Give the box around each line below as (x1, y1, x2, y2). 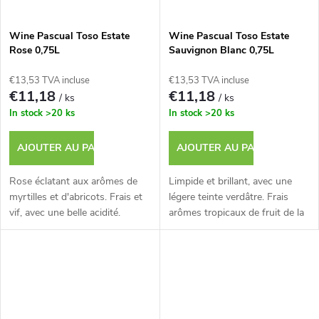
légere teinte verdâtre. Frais (168, 189, 288, 204)
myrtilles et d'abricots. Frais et (9, 189, 142, 204)
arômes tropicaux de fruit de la (168, 205, 304, 219)
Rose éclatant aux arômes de (9, 174, 137, 188)
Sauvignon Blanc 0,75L (168, 43, 274, 57)
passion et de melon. (168, 221, 260, 235)
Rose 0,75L (9, 43, 60, 57)
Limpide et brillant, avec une (168, 174, 292, 188)
